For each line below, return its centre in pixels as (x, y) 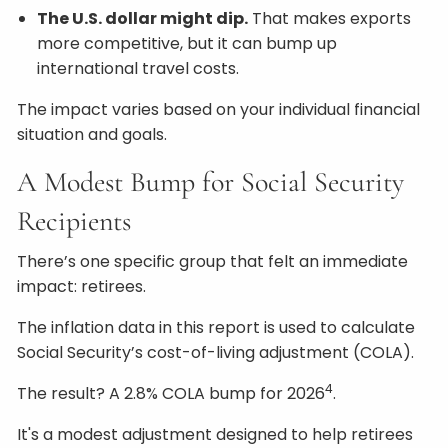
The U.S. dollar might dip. (143, 18)
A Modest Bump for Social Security (211, 182)
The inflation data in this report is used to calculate (216, 327)
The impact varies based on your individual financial (219, 109)
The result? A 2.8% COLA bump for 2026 (171, 393)
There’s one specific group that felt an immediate (213, 261)
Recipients (74, 221)
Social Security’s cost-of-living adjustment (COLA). (216, 352)
